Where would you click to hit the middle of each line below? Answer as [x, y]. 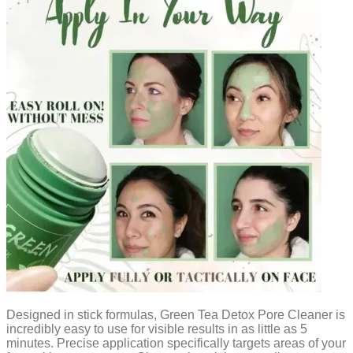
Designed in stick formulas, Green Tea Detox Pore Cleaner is [176, 314]
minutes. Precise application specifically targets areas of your [176, 343]
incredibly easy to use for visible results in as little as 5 [157, 329]
